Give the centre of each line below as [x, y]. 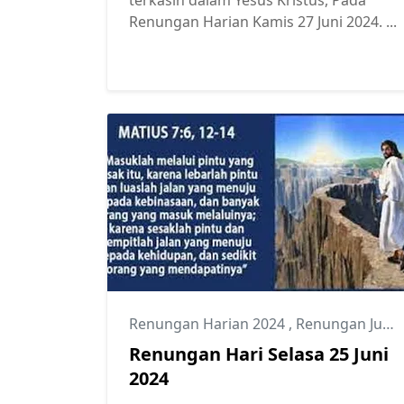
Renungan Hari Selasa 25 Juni [259, 353]
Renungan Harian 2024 [209, 323]
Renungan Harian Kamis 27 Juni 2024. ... [263, 21]
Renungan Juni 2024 [339, 323]
